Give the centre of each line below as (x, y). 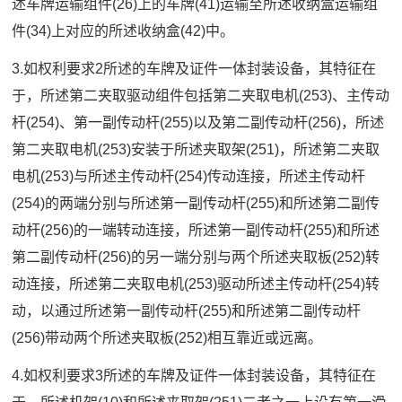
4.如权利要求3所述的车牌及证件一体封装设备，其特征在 (194, 376)
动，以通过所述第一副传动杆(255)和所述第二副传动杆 (187, 311)
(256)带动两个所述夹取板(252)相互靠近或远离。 (167, 338)
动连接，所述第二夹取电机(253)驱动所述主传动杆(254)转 (196, 284)
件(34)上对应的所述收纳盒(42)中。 (123, 31)
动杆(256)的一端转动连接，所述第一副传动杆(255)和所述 (196, 231)
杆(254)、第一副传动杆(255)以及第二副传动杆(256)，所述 (198, 123)
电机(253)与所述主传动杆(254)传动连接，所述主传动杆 (189, 177)
